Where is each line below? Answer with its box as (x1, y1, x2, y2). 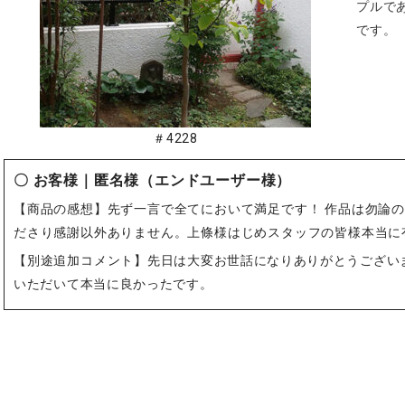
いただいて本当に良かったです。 (14, 276, 213, 291)
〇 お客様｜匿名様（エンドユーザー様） (14, 172, 292, 190)
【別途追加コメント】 (14, 252, 147, 268)
